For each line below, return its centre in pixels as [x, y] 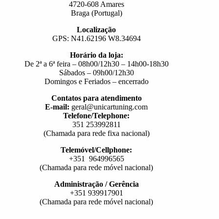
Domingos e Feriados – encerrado [96, 81]
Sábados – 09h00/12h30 [96, 72]
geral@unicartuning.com [109, 107]
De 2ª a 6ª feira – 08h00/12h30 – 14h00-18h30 [96, 64]
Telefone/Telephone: [97, 115]
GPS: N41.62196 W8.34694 [96, 38]
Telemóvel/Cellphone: [97, 150]
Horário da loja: [96, 55]
